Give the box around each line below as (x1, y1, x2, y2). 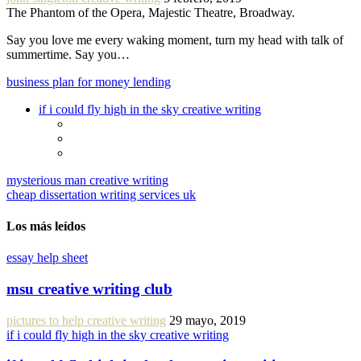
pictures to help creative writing (6, 313, 166, 327)
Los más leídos (6, 219, 85, 234)
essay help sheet (6, 251, 88, 265)
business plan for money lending (6, 74, 171, 89)
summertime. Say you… (6, 47, 130, 61)
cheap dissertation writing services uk (6, 187, 196, 201)
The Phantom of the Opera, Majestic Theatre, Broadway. (6, 5, 295, 19)
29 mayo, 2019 (169, 313, 246, 327)
